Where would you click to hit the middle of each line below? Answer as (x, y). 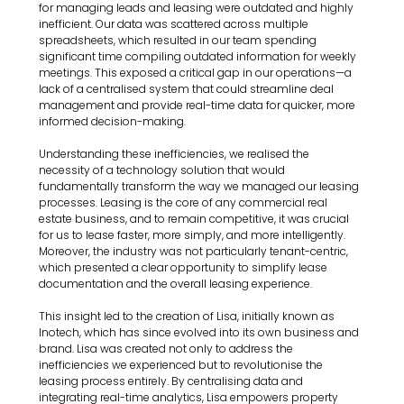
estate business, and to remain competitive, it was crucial (196, 218)
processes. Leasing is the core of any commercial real (185, 202)
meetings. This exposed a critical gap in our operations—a (197, 72)
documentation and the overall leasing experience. (176, 283)
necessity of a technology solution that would (164, 170)
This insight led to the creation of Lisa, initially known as (188, 316)
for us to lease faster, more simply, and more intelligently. (194, 234)
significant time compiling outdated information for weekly (199, 56)
